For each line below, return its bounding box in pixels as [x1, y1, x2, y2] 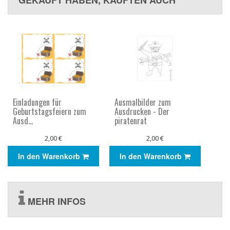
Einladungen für [13, 95, 62, 108]
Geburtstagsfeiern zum [13, 105, 86, 118]
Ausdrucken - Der [114, 105, 169, 118]
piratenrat [114, 114, 147, 127]
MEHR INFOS [25, 194, 86, 208]
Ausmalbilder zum [114, 95, 171, 108]
